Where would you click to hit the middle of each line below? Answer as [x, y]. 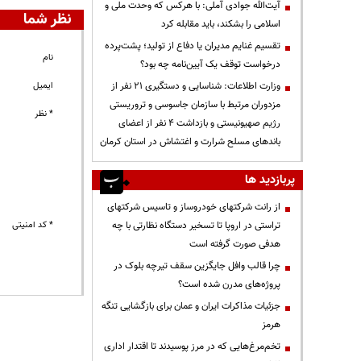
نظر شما [48, 20]
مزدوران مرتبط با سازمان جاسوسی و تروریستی [195, 104]
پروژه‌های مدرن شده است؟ [229, 284]
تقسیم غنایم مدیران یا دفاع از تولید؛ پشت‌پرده [193, 46]
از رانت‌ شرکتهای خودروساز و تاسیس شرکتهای [194, 207]
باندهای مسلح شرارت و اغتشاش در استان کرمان [190, 141]
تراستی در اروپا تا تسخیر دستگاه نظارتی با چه [196, 225]
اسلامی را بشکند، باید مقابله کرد [221, 24]
